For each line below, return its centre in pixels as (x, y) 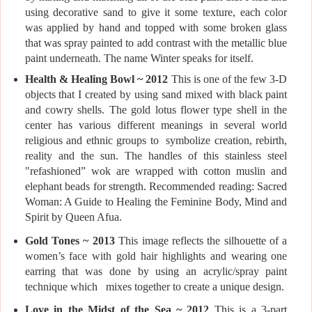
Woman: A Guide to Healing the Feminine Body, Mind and (156, 201)
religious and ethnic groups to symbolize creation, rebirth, (156, 140)
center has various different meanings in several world (156, 125)
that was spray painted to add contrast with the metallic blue (156, 42)
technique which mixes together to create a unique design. (154, 286)
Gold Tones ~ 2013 (72, 240)
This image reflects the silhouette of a (203, 240)
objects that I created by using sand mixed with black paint (156, 94)
